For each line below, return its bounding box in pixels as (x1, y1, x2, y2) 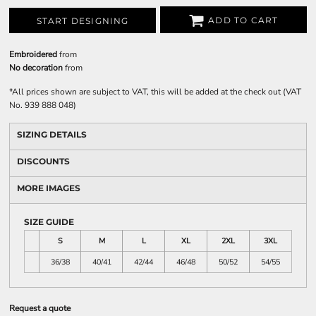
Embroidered (9, 49, 57, 60)
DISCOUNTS (17, 156, 70, 166)
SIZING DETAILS (17, 129, 87, 140)
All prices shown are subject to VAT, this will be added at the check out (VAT (12, 86, 301, 97)
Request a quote (9, 303, 71, 314)
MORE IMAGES (17, 183, 80, 193)
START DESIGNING (36, 16, 129, 27)
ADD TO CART (208, 15, 279, 26)
